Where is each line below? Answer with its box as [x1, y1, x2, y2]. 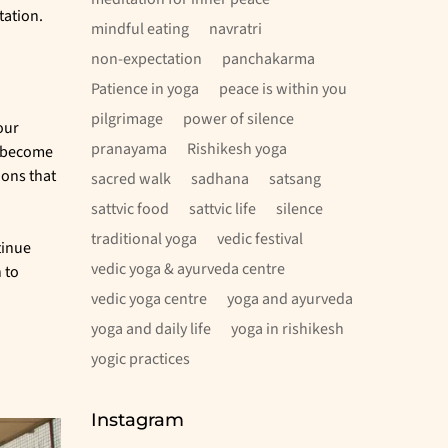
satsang [269, 168, 321, 190]
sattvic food [91, 198, 169, 220]
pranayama [91, 138, 167, 160]
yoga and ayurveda [227, 288, 353, 310]
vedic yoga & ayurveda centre [91, 258, 285, 280]
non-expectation [91, 48, 202, 70]
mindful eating [91, 18, 189, 40]
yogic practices [91, 348, 190, 370]
